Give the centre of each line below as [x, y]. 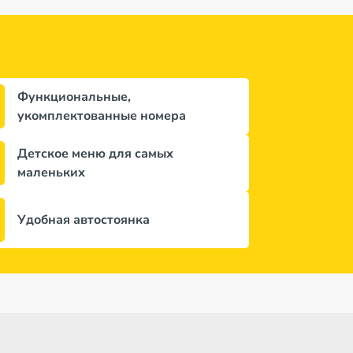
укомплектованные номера [102, 116]
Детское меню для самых [95, 154]
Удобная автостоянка [84, 220]
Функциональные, [74, 97]
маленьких [51, 173]
